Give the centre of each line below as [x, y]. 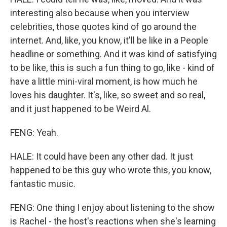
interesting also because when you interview [100, 13]
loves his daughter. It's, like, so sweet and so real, [108, 95]
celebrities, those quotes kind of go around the [103, 27]
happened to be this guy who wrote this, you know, [111, 170]
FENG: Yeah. [34, 133]
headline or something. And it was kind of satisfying [113, 54]
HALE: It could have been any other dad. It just [102, 157]
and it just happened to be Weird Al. [81, 109]
